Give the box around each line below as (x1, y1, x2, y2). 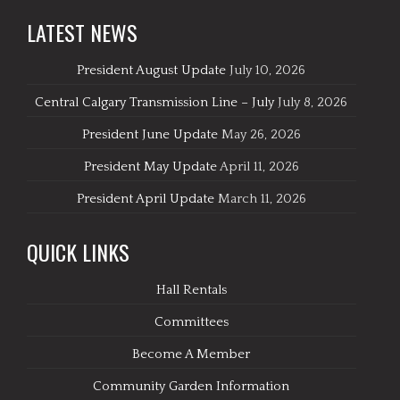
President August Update (77, 62, 227, 78)
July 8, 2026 (278, 94, 348, 110)
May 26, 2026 (221, 126, 301, 142)
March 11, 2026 (217, 190, 306, 206)
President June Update (81, 126, 218, 142)
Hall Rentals (155, 281, 227, 297)
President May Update (83, 158, 217, 174)
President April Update (76, 190, 214, 206)
